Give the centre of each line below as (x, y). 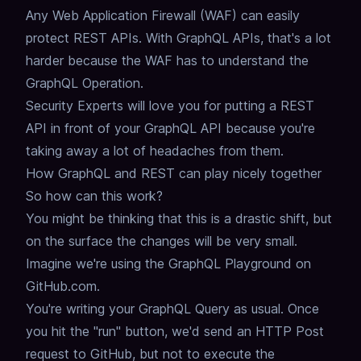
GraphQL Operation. (85, 83)
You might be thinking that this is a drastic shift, (167, 219)
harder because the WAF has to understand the (167, 61)
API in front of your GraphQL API (124, 129)
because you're (270, 129)
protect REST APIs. (84, 38)
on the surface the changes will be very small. (162, 241)
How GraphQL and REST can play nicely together (174, 174)
